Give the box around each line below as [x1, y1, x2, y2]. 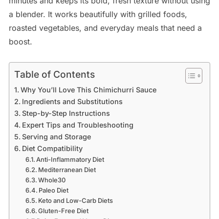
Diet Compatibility [22, 144, 83, 153]
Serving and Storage [22, 132, 91, 141]
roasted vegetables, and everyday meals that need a [8, 23, 202, 33]
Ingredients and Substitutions [22, 97, 123, 106]
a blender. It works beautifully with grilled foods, [8, 9, 187, 20]
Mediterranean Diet [38, 166, 96, 174]
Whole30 [38, 176, 66, 184]
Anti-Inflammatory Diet [36, 155, 105, 164]
